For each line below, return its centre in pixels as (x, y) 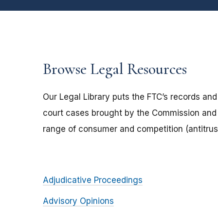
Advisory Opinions (78, 201)
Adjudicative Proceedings (93, 180)
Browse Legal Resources (115, 69)
